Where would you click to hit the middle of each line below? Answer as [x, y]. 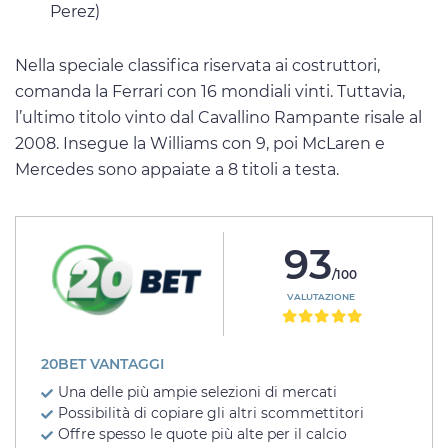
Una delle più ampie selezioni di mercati [197, 392]
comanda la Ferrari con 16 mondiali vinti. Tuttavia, [210, 92]
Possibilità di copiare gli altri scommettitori [211, 413]
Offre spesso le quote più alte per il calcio [202, 434]
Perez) [75, 12]
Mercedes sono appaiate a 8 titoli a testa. [177, 170]
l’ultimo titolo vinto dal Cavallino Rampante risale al [218, 118]
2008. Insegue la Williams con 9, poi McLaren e [200, 144]
